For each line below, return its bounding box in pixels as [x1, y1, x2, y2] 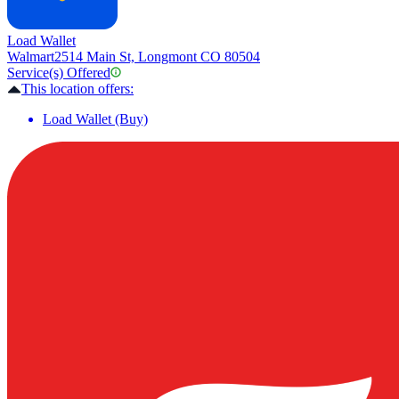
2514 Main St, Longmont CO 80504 [54, 49, 260, 65]
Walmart [7, 49, 54, 65]
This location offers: [21, 81, 134, 97]
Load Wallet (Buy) [43, 111, 148, 127]
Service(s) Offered [7, 65, 110, 81]
